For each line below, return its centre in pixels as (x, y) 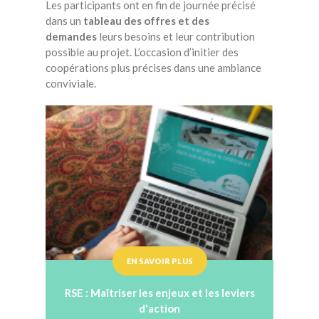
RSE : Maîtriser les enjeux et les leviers (159, 293)
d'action (159, 308)
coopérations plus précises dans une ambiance (153, 68)
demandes (71, 36)
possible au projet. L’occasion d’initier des (142, 52)
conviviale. (71, 83)
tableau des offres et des (146, 21)
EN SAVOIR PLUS (159, 261)
